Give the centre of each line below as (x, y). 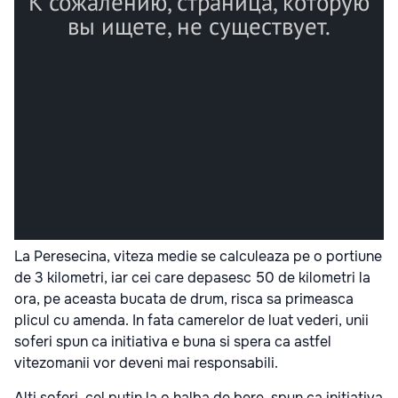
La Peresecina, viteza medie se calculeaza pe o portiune (198, 257)
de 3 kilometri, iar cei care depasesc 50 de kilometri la (192, 278)
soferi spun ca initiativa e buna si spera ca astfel (173, 342)
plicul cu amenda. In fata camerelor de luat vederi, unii (191, 321)
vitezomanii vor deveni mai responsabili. (146, 363)
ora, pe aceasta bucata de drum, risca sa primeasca (184, 299)
